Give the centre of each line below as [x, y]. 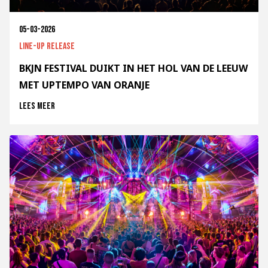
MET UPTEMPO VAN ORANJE [84, 85]
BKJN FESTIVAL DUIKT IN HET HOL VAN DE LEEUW [133, 68]
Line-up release [47, 47]
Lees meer [37, 106]
